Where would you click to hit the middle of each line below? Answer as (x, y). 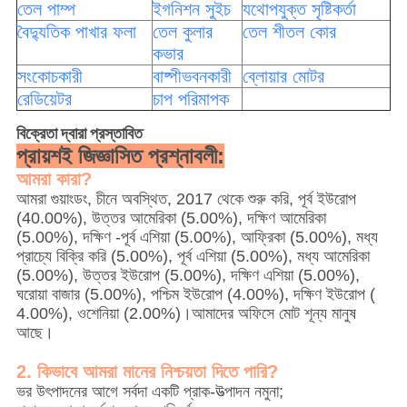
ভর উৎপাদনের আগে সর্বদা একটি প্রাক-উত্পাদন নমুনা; (149, 392)
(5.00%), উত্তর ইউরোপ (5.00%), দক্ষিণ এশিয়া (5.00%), (188, 276)
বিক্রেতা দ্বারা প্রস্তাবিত (79, 135)
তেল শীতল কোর (289, 32)
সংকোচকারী (50, 77)
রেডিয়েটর (44, 99)
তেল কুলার (182, 32)
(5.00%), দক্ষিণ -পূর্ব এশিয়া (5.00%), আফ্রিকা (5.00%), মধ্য (197, 238)
